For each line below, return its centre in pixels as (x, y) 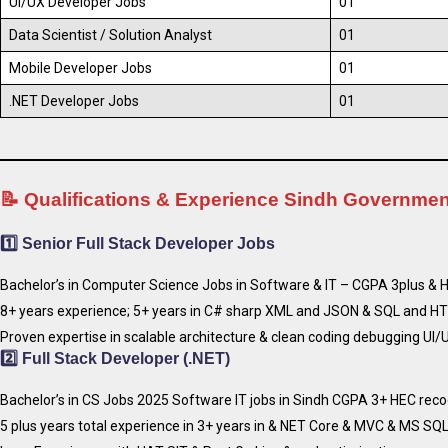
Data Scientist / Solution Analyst (111, 34)
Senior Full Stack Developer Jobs (148, 244)
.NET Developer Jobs (74, 100)
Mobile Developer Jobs (81, 67)
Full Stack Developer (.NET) (126, 359)
